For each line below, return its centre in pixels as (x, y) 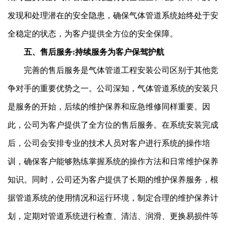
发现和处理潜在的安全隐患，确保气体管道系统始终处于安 (113, 15)
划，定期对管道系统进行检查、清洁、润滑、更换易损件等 (113, 216)
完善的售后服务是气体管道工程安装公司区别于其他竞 (113, 70)
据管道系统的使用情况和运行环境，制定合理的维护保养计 (113, 198)
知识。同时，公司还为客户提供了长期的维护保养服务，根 (113, 179)
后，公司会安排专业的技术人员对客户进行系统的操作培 (109, 143)
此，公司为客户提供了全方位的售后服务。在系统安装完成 (113, 125)
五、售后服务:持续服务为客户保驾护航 (86, 52)
